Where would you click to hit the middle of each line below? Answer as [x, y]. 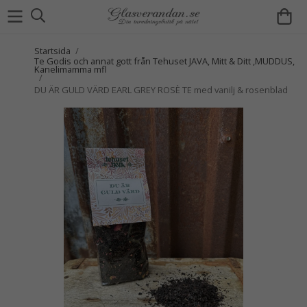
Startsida [52, 51]
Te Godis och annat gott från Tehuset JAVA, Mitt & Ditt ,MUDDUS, [164, 61]
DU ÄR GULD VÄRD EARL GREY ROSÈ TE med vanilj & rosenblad [161, 90]
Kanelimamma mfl [71, 69]
